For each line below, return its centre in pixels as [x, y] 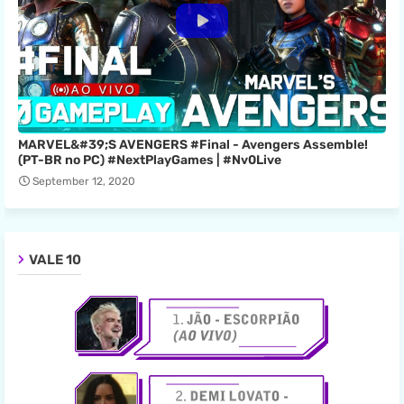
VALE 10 [55, 260]
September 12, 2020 [84, 182]
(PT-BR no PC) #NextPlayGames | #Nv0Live [150, 161]
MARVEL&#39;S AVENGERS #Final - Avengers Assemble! [193, 145]
